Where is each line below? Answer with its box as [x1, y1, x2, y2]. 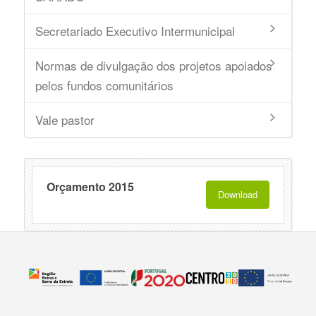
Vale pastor [35, 111, 95, 128]
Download [218, 188, 258, 201]
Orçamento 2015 [46, 178, 134, 195]
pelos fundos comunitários [35, 76, 174, 94]
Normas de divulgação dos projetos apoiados [35, 56, 272, 74]
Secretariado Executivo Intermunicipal [35, 22, 235, 39]
